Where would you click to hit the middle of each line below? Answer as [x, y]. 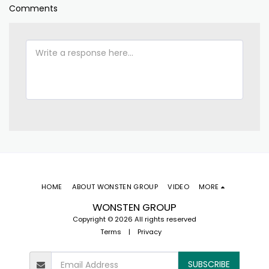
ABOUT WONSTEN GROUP [115, 186]
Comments [33, 9]
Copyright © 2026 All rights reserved [134, 219]
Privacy [150, 231]
